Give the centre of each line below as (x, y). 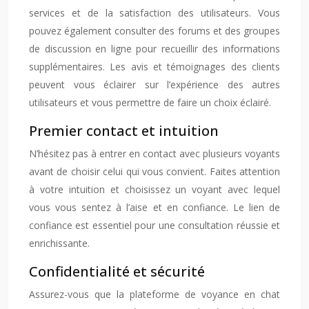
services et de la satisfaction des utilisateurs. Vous (154, 13)
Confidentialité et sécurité (117, 271)
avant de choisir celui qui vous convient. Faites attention (154, 171)
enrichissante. (59, 243)
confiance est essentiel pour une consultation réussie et (154, 225)
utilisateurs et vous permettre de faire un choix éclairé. (150, 102)
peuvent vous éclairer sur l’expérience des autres (154, 84)
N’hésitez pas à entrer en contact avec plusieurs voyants (154, 153)
